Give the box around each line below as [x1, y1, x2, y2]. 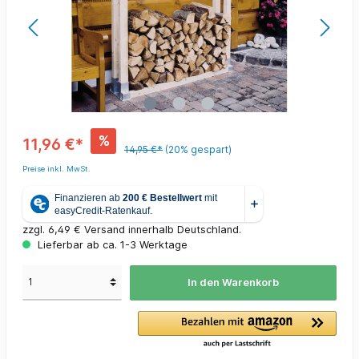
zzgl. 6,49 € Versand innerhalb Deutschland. [22, 224, 241, 236]
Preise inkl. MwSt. [22, 164, 91, 174]
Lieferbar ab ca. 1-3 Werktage [34, 239, 188, 252]
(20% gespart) [165, 143, 232, 156]
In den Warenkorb [187, 276, 279, 289]
